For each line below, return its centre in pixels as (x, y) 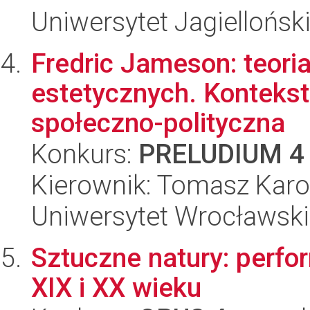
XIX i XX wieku (116, 288)
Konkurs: (85, 154)
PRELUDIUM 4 (221, 154)
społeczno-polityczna (158, 123)
